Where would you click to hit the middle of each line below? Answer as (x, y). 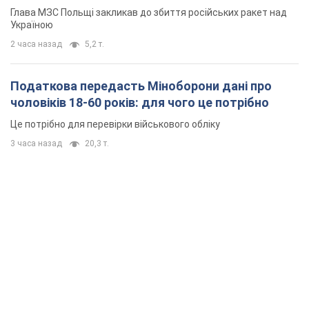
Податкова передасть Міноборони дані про (141, 86)
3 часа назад (36, 144)
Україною (32, 25)
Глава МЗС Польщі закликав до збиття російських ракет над (149, 13)
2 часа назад (36, 44)
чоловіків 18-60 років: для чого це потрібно (140, 103)
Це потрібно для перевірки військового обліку (115, 124)
